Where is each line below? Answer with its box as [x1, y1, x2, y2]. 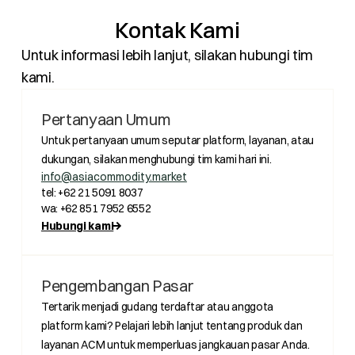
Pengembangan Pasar [40, 276, 194, 296]
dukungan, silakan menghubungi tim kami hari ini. [40, 152, 272, 167]
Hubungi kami [40, 219, 114, 234]
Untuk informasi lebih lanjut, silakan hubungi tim [21, 46, 314, 65]
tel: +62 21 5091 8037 [40, 185, 143, 200]
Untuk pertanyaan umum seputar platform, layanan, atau [40, 133, 314, 148]
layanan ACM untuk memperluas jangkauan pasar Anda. [40, 338, 310, 353]
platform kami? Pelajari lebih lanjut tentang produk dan [40, 319, 303, 334]
